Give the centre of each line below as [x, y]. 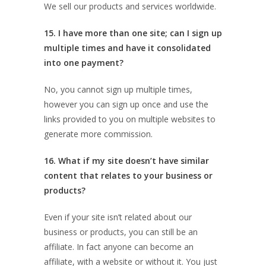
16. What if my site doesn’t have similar [126, 161]
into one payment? [84, 63]
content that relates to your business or [128, 175]
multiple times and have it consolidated [127, 48]
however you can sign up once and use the [126, 104]
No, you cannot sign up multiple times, [118, 89]
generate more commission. [98, 134]
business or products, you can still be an [121, 232]
